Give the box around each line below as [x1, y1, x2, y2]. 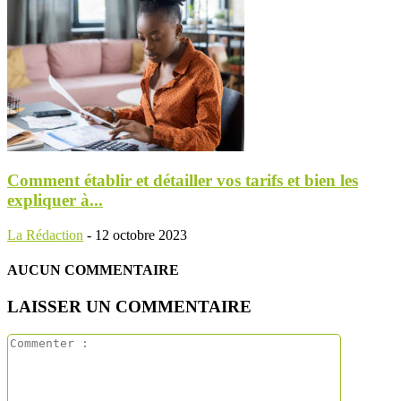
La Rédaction [7, 226, 83, 243]
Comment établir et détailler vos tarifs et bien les [7, 171, 358, 191]
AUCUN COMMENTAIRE [7, 262, 179, 278]
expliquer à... [7, 191, 103, 210]
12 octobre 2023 [95, 226, 187, 243]
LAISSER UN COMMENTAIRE [7, 297, 252, 317]
